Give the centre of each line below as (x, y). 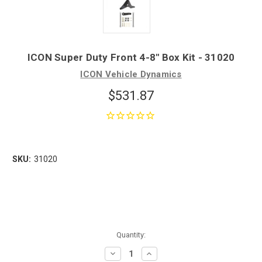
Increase (161, 253)
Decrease (125, 253)
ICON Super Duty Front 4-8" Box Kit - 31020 (131, 57)
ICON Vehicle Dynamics (131, 74)
